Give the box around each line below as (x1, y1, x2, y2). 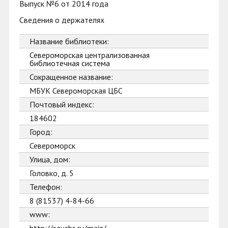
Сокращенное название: (30, 72, 113, 82)
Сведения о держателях (19, 15, 104, 25)
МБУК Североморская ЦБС (30, 85, 123, 96)
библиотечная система (30, 58, 110, 68)
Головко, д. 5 (30, 168, 74, 178)
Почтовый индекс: (30, 99, 94, 109)
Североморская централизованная (30, 50, 150, 60)
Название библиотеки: (30, 36, 109, 46)
